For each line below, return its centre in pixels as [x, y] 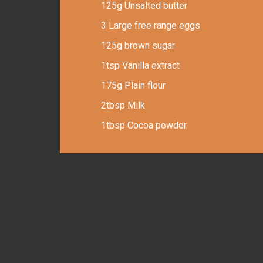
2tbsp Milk [123, 105]
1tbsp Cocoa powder [144, 125]
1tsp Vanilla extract [140, 65]
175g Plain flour [133, 85]
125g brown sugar [138, 45]
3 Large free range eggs [151, 26]
